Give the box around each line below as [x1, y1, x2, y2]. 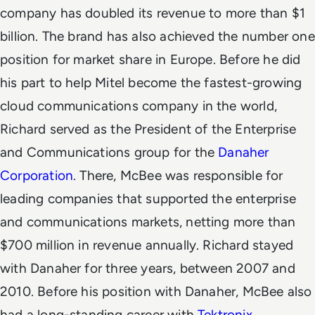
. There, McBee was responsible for [73, 167, 283, 184]
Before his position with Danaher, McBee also [37, 283, 312, 300]
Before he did [219, 51, 301, 67]
